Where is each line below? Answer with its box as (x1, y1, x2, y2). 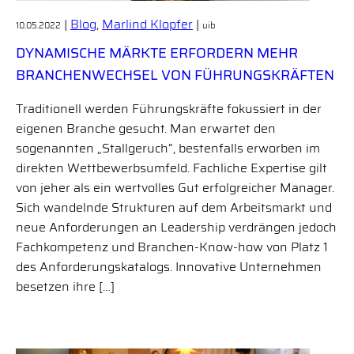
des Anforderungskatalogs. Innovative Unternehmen (16, 257, 322, 277)
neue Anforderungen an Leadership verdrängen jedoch (16, 217, 337, 237)
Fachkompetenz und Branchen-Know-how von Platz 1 (16, 237, 328, 257)
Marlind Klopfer (102, 14, 193, 34)
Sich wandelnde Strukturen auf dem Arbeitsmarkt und (16, 198, 332, 217)
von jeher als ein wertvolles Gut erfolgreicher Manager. (16, 178, 334, 198)
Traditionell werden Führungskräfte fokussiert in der (16, 99, 322, 119)
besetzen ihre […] (16, 277, 115, 296)
